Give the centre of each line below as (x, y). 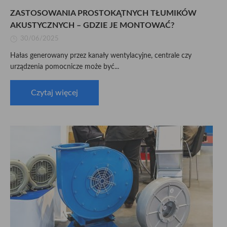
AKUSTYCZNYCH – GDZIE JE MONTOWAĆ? (92, 25)
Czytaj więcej (54, 93)
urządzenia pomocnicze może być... (65, 67)
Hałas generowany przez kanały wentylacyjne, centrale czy (101, 56)
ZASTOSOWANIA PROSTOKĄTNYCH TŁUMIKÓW (103, 13)
